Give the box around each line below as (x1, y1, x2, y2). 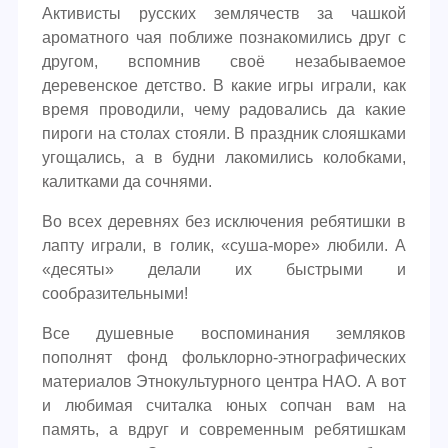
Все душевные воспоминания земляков (42, 325, 406, 342)
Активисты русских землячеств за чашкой (42, 5, 406, 22)
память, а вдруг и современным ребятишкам (42, 421, 406, 438)
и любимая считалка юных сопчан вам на (42, 397, 406, 414)
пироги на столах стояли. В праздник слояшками (42, 125, 406, 142)
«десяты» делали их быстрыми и (42, 261, 406, 278)
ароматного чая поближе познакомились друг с (42, 29, 406, 46)
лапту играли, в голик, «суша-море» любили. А (42, 237, 406, 254)
